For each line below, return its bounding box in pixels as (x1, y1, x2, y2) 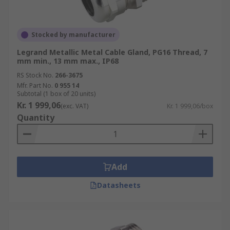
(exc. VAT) (61, 102, 88, 110)
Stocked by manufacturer (31, 30, 116, 39)
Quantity (17, 112, 54, 123)
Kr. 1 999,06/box (167, 102, 213, 110)
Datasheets (97, 180, 141, 190)
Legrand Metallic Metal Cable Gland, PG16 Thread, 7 (17, 47, 207, 57)
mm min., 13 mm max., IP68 (17, 56, 119, 66)
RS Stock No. (17, 71, 53, 80)
